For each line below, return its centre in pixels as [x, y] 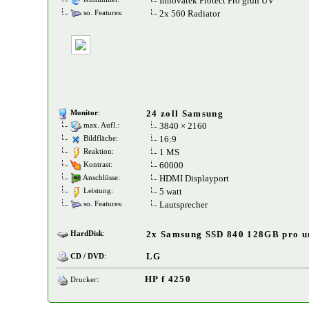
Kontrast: [97, 165]
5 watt [171, 191]
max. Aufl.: [100, 126]
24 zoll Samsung [185, 113]
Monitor [84, 113]
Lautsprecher [183, 205]
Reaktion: [98, 152]
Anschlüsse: [101, 178]
